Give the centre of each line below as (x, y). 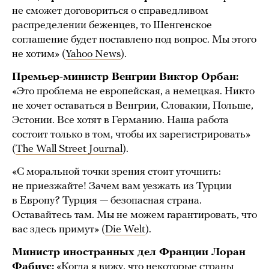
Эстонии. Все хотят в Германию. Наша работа (120, 120)
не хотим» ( (39, 54)
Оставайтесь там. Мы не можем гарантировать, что (134, 215)
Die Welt (125, 229)
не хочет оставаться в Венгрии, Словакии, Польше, (133, 106)
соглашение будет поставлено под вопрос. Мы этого (134, 40)
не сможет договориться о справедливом (110, 11)
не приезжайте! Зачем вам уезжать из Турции (122, 186)
